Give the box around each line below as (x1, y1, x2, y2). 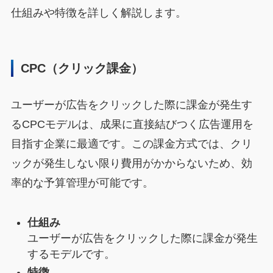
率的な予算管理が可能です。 (10, 176, 154, 189)
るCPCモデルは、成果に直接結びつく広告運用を (10, 118, 253, 130)
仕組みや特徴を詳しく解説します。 (10, 7, 186, 19)
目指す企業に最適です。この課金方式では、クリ (10, 137, 252, 150)
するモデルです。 (27, 247, 115, 260)
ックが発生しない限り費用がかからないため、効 (10, 157, 252, 169)
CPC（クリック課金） (21, 61, 144, 75)
